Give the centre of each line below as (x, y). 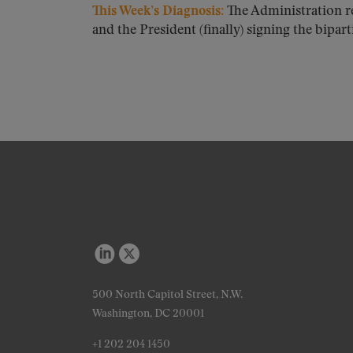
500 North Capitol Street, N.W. (167, 295)
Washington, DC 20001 (148, 314)
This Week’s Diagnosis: (158, 11)
